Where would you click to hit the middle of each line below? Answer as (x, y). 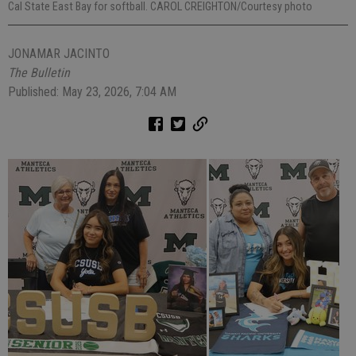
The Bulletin (39, 72)
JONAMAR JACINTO (59, 53)
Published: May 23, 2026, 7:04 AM (92, 91)
